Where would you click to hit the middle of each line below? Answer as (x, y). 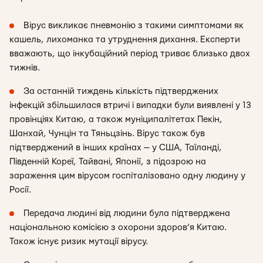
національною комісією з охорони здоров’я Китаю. (118, 227)
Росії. (20, 190)
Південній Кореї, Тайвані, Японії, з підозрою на (108, 162)
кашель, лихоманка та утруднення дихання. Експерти (125, 40)
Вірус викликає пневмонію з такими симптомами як (134, 26)
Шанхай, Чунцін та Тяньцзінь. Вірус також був (107, 134)
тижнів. (25, 68)
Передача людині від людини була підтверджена (127, 213)
